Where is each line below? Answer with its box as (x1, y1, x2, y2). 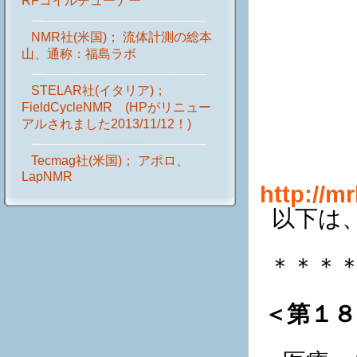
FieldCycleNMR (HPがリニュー (22, 100, 211, 115)
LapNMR (22, 170, 73, 184)
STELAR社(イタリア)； (31, 84, 167, 98)
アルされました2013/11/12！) (22, 117, 191, 131)
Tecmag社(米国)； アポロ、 (31, 154, 189, 168)
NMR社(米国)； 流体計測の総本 (31, 30, 212, 45)
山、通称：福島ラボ (22, 47, 136, 61)
